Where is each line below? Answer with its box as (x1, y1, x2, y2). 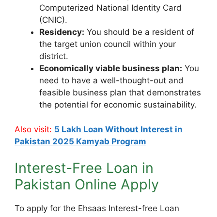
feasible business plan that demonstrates (39, 88, 201, 97)
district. (39, 51, 68, 61)
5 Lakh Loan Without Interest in (54, 124, 183, 134)
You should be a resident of (84, 27, 194, 37)
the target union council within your (39, 39, 176, 49)
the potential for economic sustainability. (39, 100, 197, 109)
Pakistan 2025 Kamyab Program (15, 136, 146, 146)
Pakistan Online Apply (15, 176, 159, 193)
